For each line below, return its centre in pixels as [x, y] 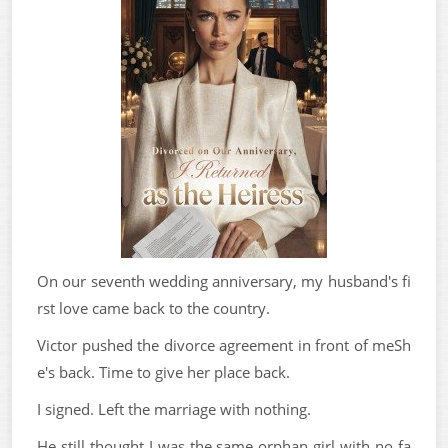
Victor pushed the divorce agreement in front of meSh [224, 345]
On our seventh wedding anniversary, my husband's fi [224, 281]
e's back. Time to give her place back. [163, 372]
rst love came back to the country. [153, 308]
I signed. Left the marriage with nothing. [174, 409]
